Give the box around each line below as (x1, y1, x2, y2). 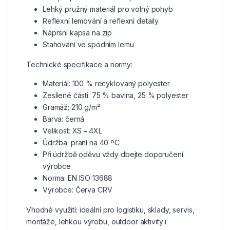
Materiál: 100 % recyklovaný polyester (43, 79, 170, 88)
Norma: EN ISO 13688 (43, 173, 113, 182)
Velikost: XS (43, 126, 84, 135)
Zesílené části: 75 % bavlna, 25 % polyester (43, 90, 188, 100)
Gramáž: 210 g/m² (43, 102, 100, 111)
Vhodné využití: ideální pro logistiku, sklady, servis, (26, 205, 195, 214)
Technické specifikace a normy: (26, 60, 132, 69)
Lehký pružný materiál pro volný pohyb (43, 4, 173, 13)
